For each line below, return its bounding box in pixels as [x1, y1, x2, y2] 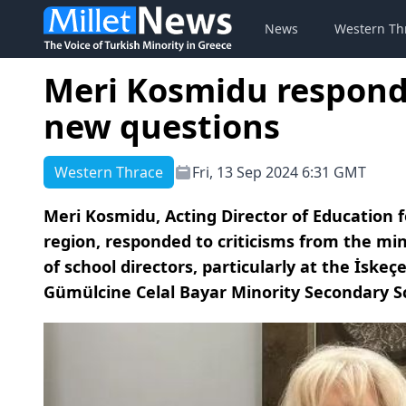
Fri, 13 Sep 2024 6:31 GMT [192, 162, 366, 182]
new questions [43, 104, 280, 149]
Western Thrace [54, 162, 163, 182]
